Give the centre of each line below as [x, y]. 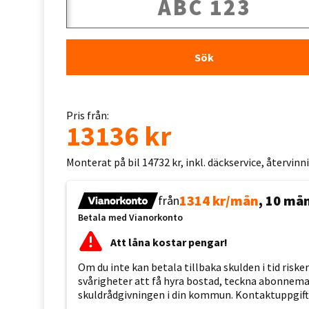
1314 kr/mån [219, 200]
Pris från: [88, 115]
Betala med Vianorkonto [130, 217]
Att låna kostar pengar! [169, 242]
